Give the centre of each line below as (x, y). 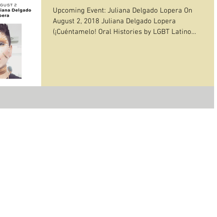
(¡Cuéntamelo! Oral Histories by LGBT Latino (122, 32)
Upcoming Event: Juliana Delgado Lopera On (123, 11)
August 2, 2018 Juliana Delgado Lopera (114, 21)
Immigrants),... (75, 43)
